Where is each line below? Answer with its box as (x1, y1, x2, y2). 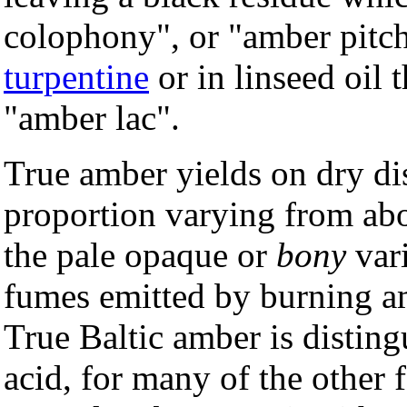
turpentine (4, 56, 149, 96)
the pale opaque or (4, 234, 276, 274)
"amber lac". (4, 97, 180, 137)
